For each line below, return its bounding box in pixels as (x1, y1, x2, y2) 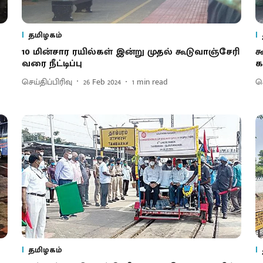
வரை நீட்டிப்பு (21, 56, 82, 72)
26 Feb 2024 (83, 75, 121, 89)
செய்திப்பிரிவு (21, 75, 72, 89)
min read (136, 75, 168, 89)
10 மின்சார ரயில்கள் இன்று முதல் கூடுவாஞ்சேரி (21, 44, 240, 60)
